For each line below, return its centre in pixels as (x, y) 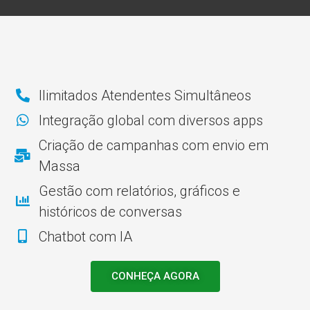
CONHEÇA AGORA (155, 276)
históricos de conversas (110, 212)
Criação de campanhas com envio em (154, 146)
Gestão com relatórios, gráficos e (139, 191)
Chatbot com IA (85, 237)
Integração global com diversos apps (151, 121)
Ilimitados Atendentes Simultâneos (145, 96)
